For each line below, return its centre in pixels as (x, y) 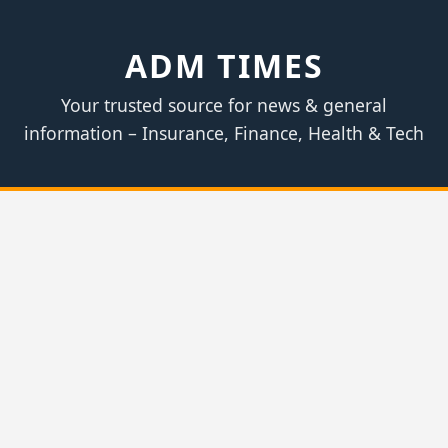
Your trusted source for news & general (224, 105)
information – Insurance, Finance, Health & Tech (224, 133)
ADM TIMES (224, 65)
